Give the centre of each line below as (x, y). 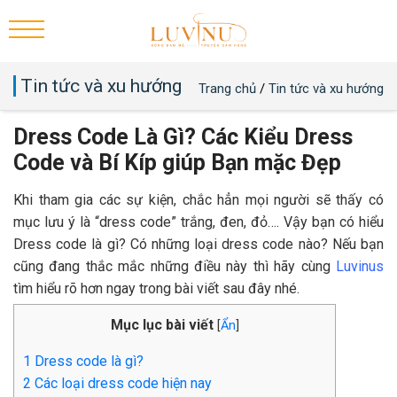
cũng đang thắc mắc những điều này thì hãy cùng (175, 266)
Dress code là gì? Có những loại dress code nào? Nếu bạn (198, 244)
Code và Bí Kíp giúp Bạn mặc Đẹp (177, 163)
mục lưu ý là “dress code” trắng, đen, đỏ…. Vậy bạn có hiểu (198, 222)
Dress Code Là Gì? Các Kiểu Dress (183, 137)
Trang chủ (227, 89)
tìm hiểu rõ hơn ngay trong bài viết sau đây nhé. (156, 288)
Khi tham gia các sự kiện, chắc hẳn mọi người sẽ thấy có (198, 200)
